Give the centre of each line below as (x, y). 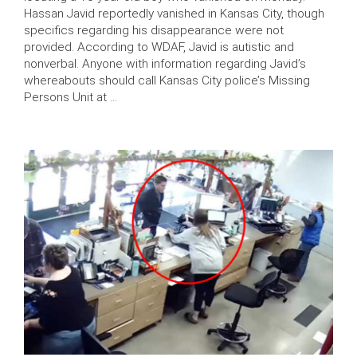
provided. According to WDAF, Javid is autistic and (159, 47)
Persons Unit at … (71, 97)
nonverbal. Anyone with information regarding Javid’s (165, 63)
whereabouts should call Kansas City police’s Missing (167, 80)
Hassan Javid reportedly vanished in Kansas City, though (174, 13)
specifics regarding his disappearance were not (154, 30)
